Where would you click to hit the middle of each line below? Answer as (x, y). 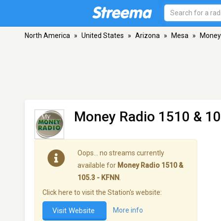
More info (128, 210)
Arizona (147, 36)
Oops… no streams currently (121, 153)
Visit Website (74, 211)
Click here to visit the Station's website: (102, 192)
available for (97, 165)
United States (103, 36)
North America (47, 36)
